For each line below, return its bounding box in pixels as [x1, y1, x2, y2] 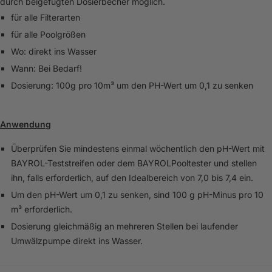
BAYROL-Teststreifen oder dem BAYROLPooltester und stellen [10, 158, 257, 169]
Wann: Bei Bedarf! [10, 63, 82, 74]
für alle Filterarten [10, 12, 80, 23]
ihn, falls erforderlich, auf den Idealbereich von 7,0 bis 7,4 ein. [10, 172, 253, 183]
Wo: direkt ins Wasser [10, 46, 97, 57]
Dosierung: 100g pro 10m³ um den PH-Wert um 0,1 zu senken [10, 80, 253, 91]
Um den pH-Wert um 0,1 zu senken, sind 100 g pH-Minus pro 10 [10, 189, 263, 200]
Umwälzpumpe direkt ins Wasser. [10, 236, 143, 246]
